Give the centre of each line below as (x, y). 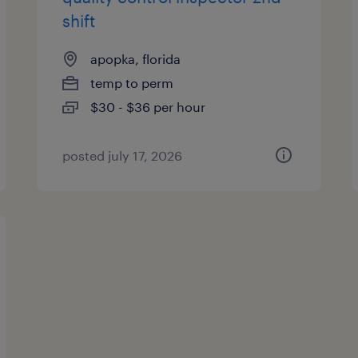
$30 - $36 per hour (148, 107)
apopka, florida (136, 59)
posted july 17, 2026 (123, 155)
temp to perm (132, 83)
